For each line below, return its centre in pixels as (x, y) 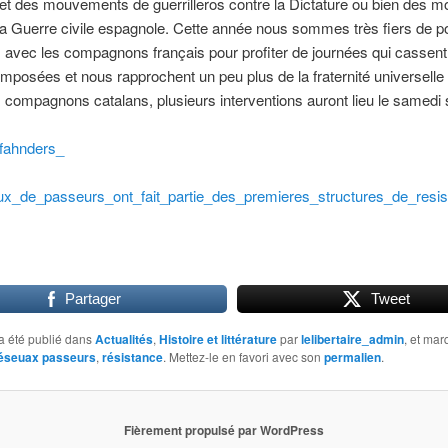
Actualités (123, 338)
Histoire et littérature (217, 338)
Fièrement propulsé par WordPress (224, 430)
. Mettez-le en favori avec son (243, 356)
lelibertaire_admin (352, 338)
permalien (352, 356)
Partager (92, 298)
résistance (132, 356)
